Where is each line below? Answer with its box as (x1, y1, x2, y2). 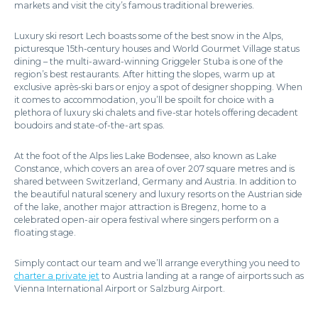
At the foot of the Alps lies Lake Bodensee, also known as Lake (14, 150, 277, 161)
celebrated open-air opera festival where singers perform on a (14, 214, 279, 225)
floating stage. (14, 227, 76, 238)
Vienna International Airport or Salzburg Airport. (14, 283, 225, 294)
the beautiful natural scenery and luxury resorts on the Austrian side (14, 189, 302, 199)
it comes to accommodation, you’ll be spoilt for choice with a (14, 94, 274, 105)
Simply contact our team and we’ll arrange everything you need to (14, 258, 300, 268)
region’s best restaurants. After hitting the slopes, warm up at (14, 69, 275, 79)
